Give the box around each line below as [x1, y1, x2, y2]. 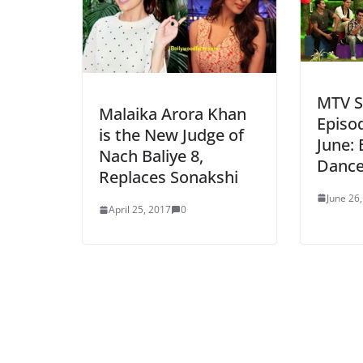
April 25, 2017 [109, 203, 171, 216]
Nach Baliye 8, [99, 145, 203, 167]
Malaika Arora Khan [99, 103, 246, 125]
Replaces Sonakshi [99, 166, 238, 188]
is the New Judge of [99, 124, 244, 146]
